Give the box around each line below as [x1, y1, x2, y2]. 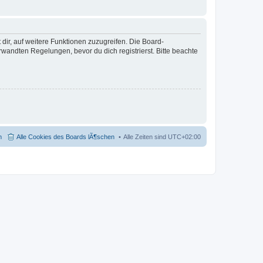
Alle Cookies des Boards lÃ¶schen [16, 133, 114, 140]
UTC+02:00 [168, 133, 201, 140]
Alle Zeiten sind [123, 133, 168, 140]
